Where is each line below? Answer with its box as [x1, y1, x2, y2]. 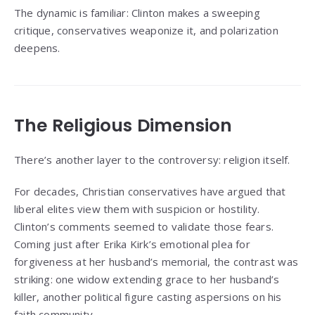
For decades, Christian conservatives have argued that [14, 184, 286, 199]
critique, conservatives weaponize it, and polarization [14, 23, 278, 38]
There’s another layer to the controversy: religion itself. [14, 153, 290, 167]
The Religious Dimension [14, 113, 233, 139]
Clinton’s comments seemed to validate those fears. [14, 219, 274, 234]
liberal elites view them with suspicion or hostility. [14, 202, 260, 217]
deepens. [14, 41, 60, 56]
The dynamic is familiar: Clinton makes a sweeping [14, 6, 260, 20]
